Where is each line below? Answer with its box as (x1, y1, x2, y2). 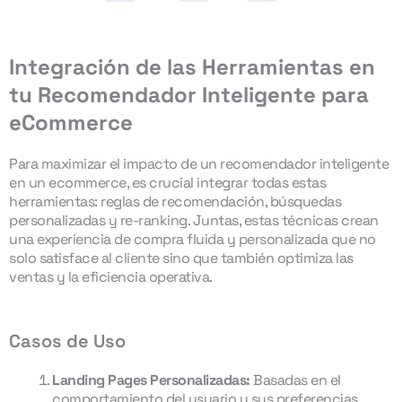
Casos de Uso (9, 329, 126, 354)
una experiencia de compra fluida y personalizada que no (9, 230, 376, 249)
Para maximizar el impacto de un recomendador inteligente (9, 154, 389, 174)
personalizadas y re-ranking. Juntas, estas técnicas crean (9, 211, 379, 231)
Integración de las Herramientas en (9, 53, 375, 82)
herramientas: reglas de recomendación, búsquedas (9, 192, 341, 212)
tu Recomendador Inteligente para (9, 81, 369, 109)
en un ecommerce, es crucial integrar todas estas (9, 173, 326, 193)
